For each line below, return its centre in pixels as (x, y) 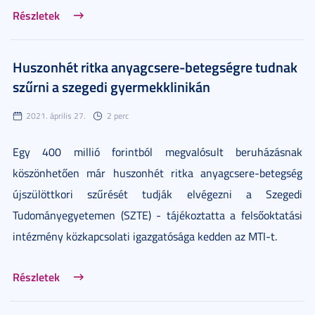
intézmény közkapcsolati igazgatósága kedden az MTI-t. (145, 236)
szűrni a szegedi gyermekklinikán (111, 86)
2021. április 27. (56, 115)
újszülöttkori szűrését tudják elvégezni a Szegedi (157, 194)
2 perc (118, 115)
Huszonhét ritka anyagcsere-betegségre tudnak (155, 66)
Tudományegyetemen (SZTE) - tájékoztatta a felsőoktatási (157, 215)
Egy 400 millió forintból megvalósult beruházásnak (157, 152)
